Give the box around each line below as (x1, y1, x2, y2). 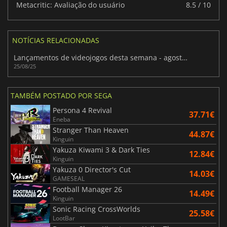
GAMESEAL (53, 174, 85, 183)
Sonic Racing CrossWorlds (53, 204, 140, 214)
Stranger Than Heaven (53, 125, 129, 135)
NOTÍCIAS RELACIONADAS (12, 35, 99, 46)
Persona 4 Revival (53, 105, 112, 115)
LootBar (53, 213, 75, 222)
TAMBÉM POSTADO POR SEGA (11, 90, 112, 100)
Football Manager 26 (53, 184, 122, 194)
